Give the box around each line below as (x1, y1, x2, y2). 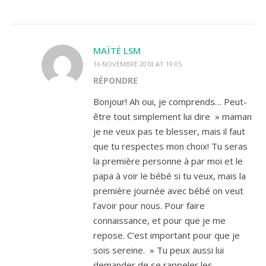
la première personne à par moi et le (93, 154, 243, 167)
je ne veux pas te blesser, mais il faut (93, 125, 245, 137)
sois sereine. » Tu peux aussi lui (93, 243, 224, 256)
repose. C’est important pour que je (93, 229, 240, 241)
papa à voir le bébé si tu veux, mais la (93, 169, 246, 182)
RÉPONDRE (93, 74, 138, 86)
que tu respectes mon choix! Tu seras (93, 140, 248, 152)
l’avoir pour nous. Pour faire (93, 199, 205, 211)
